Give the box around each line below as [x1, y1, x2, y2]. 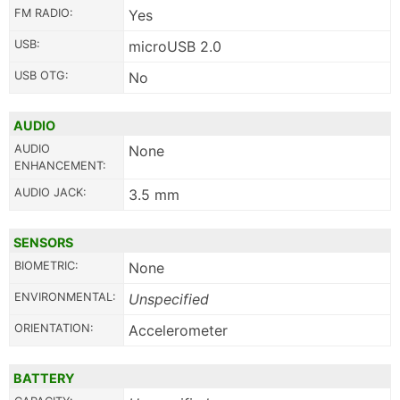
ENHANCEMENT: [14, 159, 106, 173]
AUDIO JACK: [14, 186, 87, 200]
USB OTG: [14, 69, 69, 83]
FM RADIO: [14, 6, 73, 21]
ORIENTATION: [14, 321, 94, 336]
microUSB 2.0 [129, 37, 221, 56]
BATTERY [13, 371, 74, 387]
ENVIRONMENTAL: [14, 290, 116, 304]
